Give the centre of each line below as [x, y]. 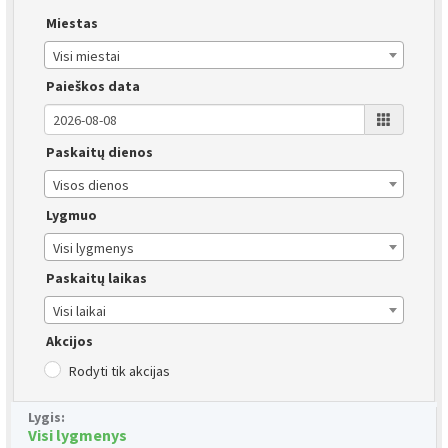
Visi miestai [86, 56]
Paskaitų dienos [99, 152]
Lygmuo [71, 215]
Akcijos [69, 341]
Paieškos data [93, 86]
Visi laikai [79, 311]
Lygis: [46, 417]
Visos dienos [91, 185]
